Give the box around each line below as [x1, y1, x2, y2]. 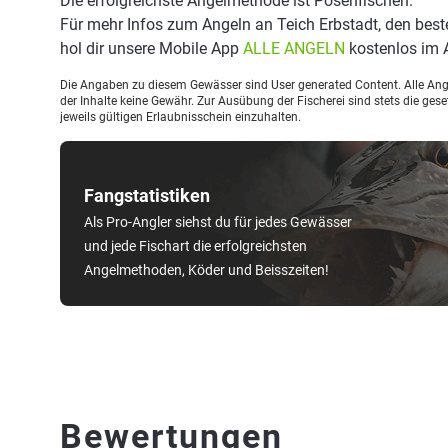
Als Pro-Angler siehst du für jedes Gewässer [84, 214, 352, 230]
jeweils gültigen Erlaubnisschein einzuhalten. [60, 110, 301, 124]
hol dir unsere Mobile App [60, 39, 243, 58]
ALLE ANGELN [243, 39, 345, 58]
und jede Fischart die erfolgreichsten [84, 238, 307, 254]
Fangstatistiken [84, 185, 210, 206]
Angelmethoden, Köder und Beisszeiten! [84, 262, 329, 278]
